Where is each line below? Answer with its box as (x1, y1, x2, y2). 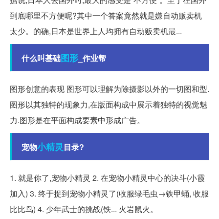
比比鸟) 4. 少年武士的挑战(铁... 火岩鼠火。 (10, 203, 158, 215)
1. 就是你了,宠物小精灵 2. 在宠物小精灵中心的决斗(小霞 (10, 172, 205, 184)
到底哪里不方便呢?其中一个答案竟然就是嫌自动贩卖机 (10, 10, 202, 22)
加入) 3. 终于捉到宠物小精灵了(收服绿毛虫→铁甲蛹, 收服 (10, 188, 209, 199)
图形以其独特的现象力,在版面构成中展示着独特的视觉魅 (10, 99, 207, 110)
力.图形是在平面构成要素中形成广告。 (10, 114, 145, 126)
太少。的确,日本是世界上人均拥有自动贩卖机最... (10, 25, 182, 37)
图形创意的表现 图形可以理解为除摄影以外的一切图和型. (10, 83, 209, 95)
